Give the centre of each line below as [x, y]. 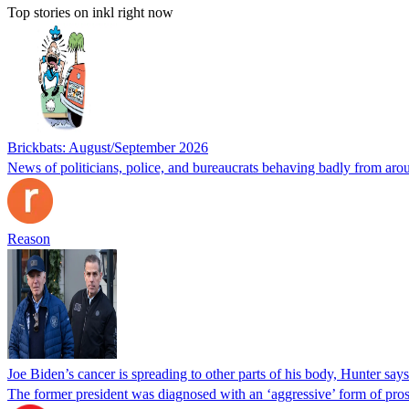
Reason [29, 238]
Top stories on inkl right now [90, 12]
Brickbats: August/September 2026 [108, 147]
